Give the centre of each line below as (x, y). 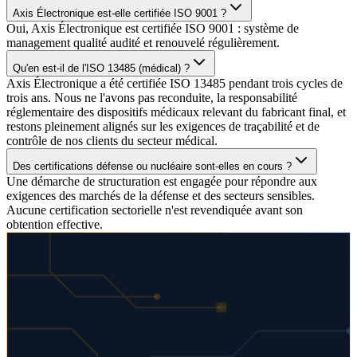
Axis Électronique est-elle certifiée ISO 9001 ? (120, 13)
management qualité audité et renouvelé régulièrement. (143, 42)
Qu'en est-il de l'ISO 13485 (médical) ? (101, 68)
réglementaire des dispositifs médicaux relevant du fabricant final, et (176, 112)
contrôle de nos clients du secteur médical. (112, 140)
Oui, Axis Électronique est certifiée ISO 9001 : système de (153, 28)
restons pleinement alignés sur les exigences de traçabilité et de (163, 126)
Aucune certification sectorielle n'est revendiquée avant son (155, 210)
